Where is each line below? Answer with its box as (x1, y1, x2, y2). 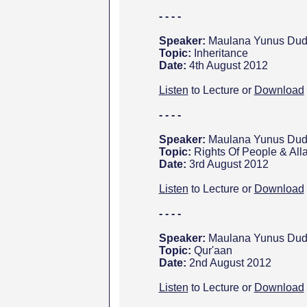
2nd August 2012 (188, 257, 271, 269)
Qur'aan (193, 245, 232, 256)
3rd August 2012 (188, 158, 269, 170)
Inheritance (193, 47, 248, 59)
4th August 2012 (188, 60, 268, 71)
